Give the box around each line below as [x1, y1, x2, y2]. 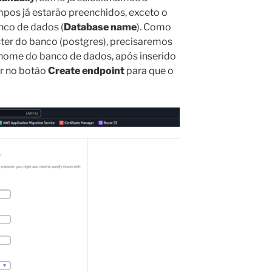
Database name [64, 21, 137, 33]
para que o [124, 65, 174, 77]
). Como [137, 21, 171, 33]
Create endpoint [48, 65, 124, 77]
